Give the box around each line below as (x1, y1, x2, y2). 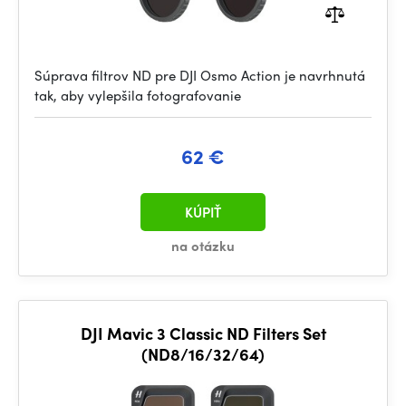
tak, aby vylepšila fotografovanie (34, 85, 241, 105)
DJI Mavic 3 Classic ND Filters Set (80, 322, 326, 344)
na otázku (171, 236, 235, 256)
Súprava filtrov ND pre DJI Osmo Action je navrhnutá (34, 65, 365, 85)
